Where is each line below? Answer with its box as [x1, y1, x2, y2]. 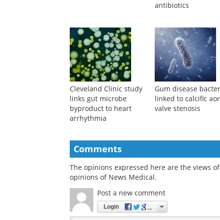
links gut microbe [70, 94, 127, 104]
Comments [74, 143, 122, 155]
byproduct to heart [70, 104, 132, 113]
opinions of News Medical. [70, 172, 157, 182]
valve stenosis [155, 104, 201, 113]
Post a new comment [97, 188, 165, 198]
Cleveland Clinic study [70, 84, 142, 94]
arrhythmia [70, 113, 107, 123]
